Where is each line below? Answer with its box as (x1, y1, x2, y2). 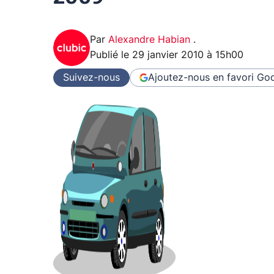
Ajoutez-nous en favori (148, 72, 254, 83)
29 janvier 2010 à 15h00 (132, 50, 243, 61)
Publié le (90, 50, 132, 61)
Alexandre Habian (108, 35, 193, 45)
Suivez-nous (63, 72, 120, 83)
